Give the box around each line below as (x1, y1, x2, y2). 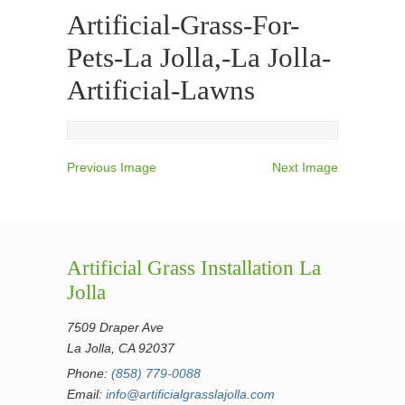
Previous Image (67, 160, 156, 174)
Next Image (272, 160, 338, 174)
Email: (67, 387, 106, 401)
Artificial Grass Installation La (67, 257, 321, 279)
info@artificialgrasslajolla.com (106, 387, 275, 401)
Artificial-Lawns (67, 75, 255, 106)
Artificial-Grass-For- (67, 10, 299, 41)
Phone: (67, 366, 111, 381)
